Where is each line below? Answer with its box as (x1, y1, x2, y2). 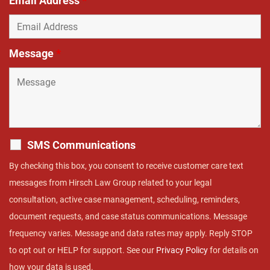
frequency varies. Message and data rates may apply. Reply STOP (9, 228, 253, 239)
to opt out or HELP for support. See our (9, 245, 156, 256)
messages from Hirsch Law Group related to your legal (9, 178, 212, 188)
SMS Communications (27, 139, 136, 152)
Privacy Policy (156, 245, 208, 256)
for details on (208, 245, 259, 256)
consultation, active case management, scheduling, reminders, (9, 195, 240, 205)
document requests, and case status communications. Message (9, 212, 247, 222)
